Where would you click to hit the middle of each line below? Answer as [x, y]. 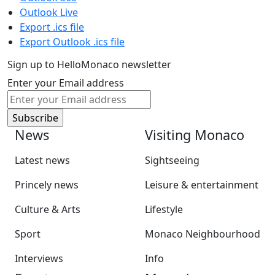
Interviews [39, 259]
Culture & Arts [48, 210]
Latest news [42, 161]
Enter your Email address [66, 83]
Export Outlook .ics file [72, 42]
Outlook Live [49, 13]
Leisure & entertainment [202, 185]
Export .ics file [52, 27]
